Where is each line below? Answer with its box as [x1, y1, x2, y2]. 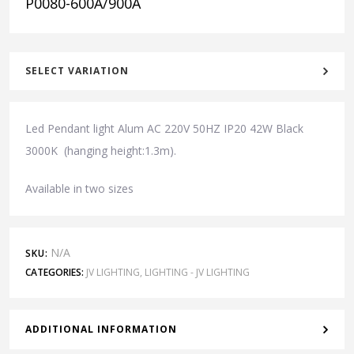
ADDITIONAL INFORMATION [25, 322, 177, 336]
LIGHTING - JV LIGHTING [145, 265, 250, 279]
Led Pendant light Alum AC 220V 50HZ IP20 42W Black [25, 120, 303, 136]
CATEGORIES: [25, 265, 84, 279]
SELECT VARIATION [25, 63, 129, 77]
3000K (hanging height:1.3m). [25, 142, 176, 158]
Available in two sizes [25, 180, 134, 196]
